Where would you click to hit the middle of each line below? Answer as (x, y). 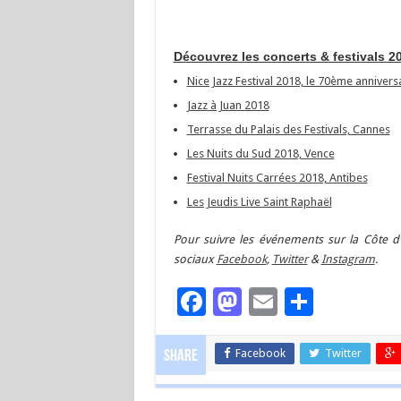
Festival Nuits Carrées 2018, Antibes (277, 178)
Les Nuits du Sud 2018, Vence (260, 154)
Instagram (348, 259)
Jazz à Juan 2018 (228, 105)
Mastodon (307, 302)
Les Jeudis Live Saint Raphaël (259, 202)
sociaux (195, 259)
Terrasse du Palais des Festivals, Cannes (288, 129)
